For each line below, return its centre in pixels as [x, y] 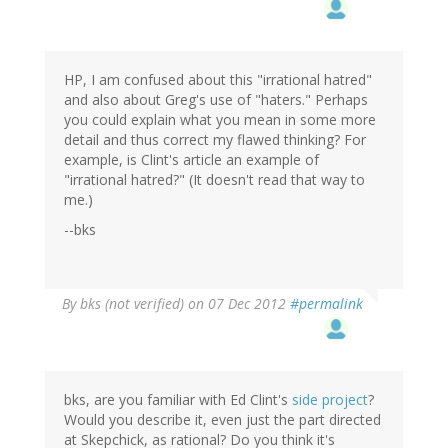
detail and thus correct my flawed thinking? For [215, 140]
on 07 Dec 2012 [237, 304]
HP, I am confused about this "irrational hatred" [218, 80]
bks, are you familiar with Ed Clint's [178, 400]
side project [330, 400]
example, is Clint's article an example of [191, 160]
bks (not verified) [132, 304]
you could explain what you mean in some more [220, 120]
